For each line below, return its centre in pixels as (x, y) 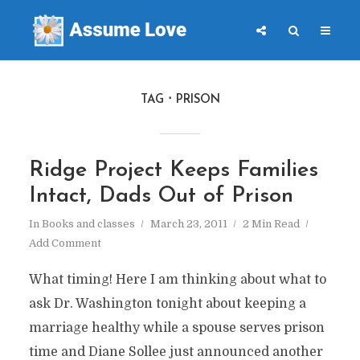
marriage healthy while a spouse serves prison (176, 328)
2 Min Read (271, 224)
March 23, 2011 (188, 224)
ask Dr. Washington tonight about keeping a (167, 304)
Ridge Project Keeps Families (173, 171)
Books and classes (88, 224)
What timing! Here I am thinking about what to (177, 280)
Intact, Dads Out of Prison (161, 196)
